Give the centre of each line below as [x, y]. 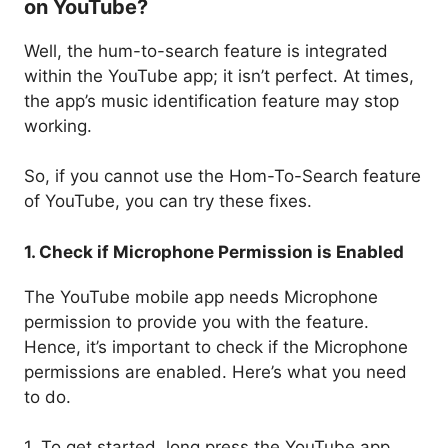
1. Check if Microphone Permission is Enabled [214, 251]
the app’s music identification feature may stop [211, 100]
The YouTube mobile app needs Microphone [201, 296]
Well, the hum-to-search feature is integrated [206, 50]
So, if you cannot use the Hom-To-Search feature [222, 176]
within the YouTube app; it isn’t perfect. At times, [219, 75]
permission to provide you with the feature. [196, 321]
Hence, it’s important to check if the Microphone [216, 346]
